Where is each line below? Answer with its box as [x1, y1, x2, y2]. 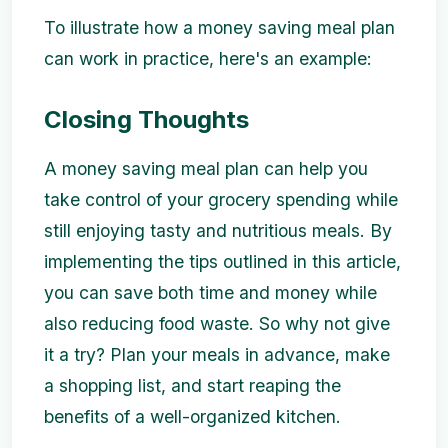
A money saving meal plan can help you [44, 158, 368, 180]
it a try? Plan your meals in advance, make [44, 344, 390, 366]
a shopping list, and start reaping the [44, 375, 341, 397]
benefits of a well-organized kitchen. [44, 406, 341, 428]
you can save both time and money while [44, 282, 377, 304]
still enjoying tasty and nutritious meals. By [44, 220, 392, 242]
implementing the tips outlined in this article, [44, 251, 401, 273]
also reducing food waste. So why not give [44, 313, 390, 335]
